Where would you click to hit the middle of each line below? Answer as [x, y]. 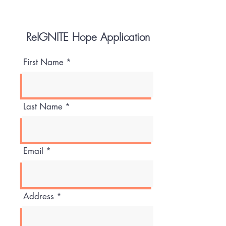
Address [39, 196]
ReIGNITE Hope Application [88, 37]
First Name [43, 62]
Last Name [43, 106]
